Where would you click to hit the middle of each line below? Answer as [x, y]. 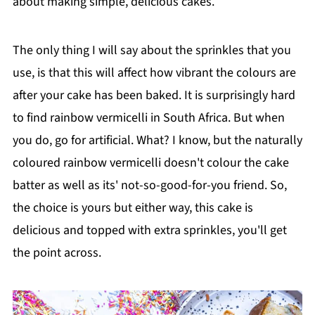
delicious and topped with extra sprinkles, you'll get [149, 230]
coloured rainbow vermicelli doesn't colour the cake [150, 162]
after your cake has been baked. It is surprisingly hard [154, 95]
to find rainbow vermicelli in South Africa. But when [148, 117]
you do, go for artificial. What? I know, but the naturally [157, 140]
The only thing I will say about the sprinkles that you [152, 50]
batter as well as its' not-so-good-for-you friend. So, [149, 185]
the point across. [57, 252]
